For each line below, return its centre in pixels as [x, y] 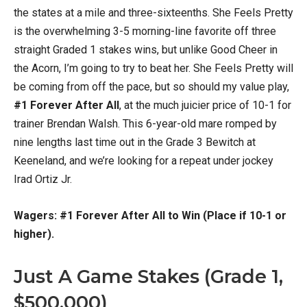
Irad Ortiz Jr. [44, 180]
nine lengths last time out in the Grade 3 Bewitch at [135, 143]
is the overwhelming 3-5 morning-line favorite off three [145, 32]
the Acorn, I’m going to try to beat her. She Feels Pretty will [153, 69]
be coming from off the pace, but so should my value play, [151, 87]
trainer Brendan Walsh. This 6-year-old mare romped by [145, 124]
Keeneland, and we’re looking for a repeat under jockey [144, 161]
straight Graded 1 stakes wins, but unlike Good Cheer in [146, 50]
